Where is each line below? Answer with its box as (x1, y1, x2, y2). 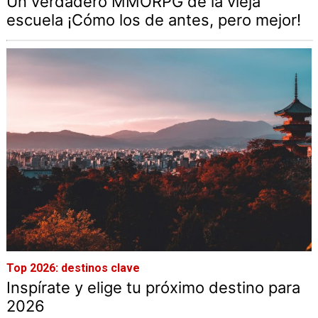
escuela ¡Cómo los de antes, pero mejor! (6, 10, 301, 29)
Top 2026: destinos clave (6, 261, 140, 275)
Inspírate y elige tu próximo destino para (6, 278, 300, 297)
